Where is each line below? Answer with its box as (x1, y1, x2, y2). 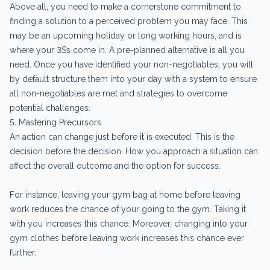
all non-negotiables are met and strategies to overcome (10, 88, 227, 98)
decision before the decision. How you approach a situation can (10, 146, 258, 156)
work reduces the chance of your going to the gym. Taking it (10, 204, 246, 214)
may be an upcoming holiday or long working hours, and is (10, 30, 242, 40)
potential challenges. (10, 102, 90, 113)
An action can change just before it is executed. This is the (10, 131, 234, 142)
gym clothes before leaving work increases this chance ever (10, 233, 244, 243)
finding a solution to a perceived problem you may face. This (10, 16, 248, 26)
